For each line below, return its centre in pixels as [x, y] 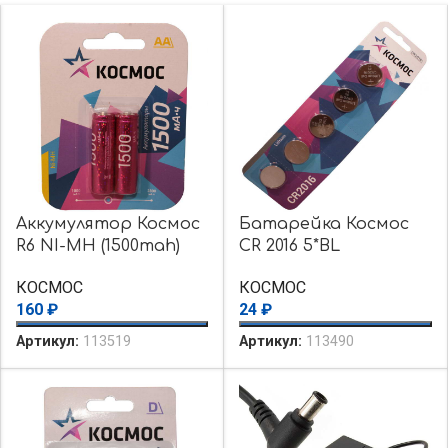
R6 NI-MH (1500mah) [97, 245]
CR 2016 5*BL [290, 245]
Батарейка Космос [324, 223]
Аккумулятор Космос [107, 223]
